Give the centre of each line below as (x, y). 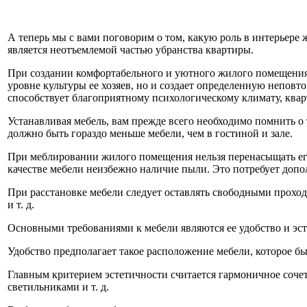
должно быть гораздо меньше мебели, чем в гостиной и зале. (150, 133)
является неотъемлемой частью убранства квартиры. (131, 49)
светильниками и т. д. (58, 286)
